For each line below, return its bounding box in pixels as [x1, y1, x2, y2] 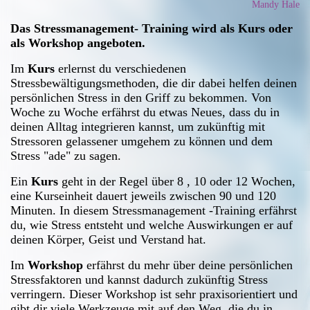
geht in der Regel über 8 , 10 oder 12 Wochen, [58, 174, 295, 188]
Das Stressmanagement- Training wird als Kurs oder [10, 21, 293, 35]
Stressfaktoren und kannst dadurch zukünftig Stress [10, 272, 268, 286]
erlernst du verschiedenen [55, 61, 186, 75]
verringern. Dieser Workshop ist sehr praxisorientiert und [10, 286, 298, 301]
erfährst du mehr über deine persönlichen [83, 257, 293, 272]
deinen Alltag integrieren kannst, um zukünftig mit [10, 119, 265, 134]
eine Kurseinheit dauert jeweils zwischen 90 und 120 [10, 188, 276, 203]
